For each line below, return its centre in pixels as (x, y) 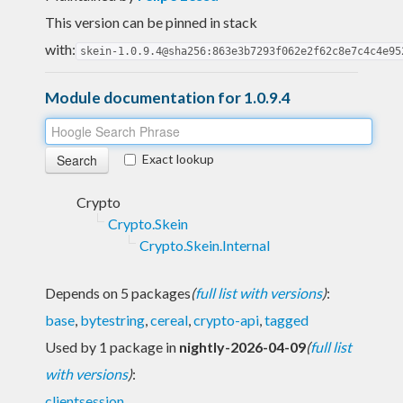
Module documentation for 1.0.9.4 (168, 97)
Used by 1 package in (112, 346)
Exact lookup (178, 158)
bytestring (112, 319)
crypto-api (226, 319)
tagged (287, 319)
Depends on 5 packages (118, 292)
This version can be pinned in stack (151, 22)
